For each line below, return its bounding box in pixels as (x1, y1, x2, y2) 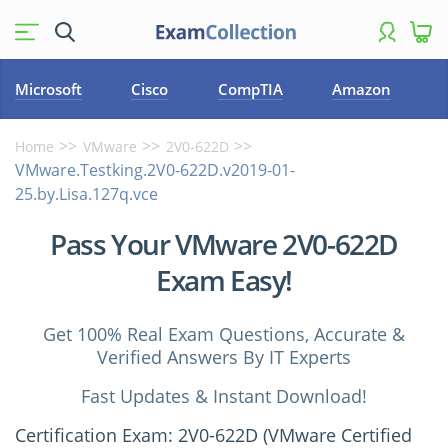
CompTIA (217, 79, 283, 99)
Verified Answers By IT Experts (97, 345, 351, 369)
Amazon (332, 79, 392, 99)
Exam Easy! (156, 261, 292, 299)
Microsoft (15, 79, 82, 99)
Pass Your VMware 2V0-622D (49, 225, 398, 263)
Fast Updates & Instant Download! (81, 384, 367, 408)
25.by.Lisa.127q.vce (15, 183, 158, 205)
